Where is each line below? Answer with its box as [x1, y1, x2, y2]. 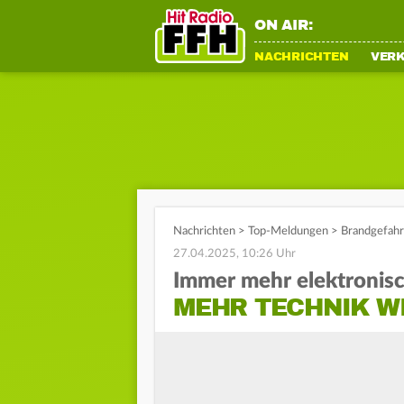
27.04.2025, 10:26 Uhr [173, 248, 296, 260]
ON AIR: [254, 16, 313, 34]
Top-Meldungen [248, 225, 328, 237]
